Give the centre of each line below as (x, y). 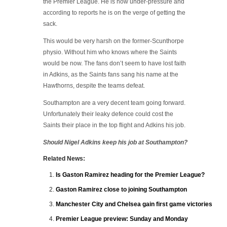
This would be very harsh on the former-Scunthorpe (113, 41)
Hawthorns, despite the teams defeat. (94, 86)
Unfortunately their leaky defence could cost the (108, 114)
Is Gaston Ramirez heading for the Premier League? (130, 175)
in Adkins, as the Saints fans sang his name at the (111, 74)
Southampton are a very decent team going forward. (114, 103)
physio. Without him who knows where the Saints (110, 52)
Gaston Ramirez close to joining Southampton (121, 190)
